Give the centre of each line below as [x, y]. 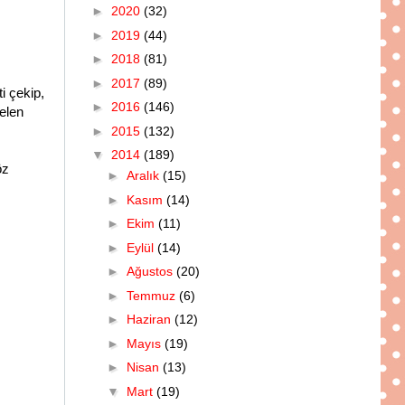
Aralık [144, 176]
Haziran [150, 320]
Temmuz [152, 295]
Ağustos [151, 272]
